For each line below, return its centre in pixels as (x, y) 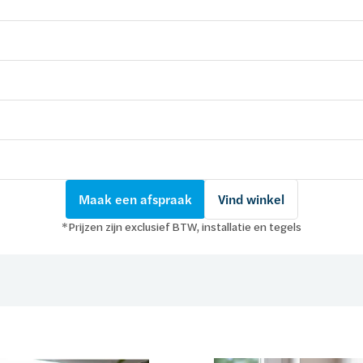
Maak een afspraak (135, 199)
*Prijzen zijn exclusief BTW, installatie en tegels (181, 226)
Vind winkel (251, 199)
